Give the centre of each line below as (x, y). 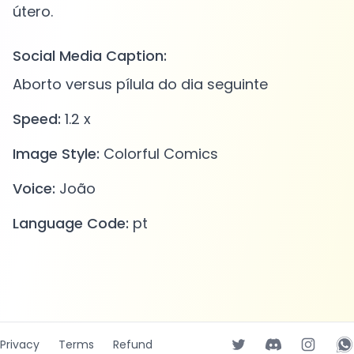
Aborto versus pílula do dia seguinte (140, 85)
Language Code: (71, 224)
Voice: (34, 189)
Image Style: (56, 154)
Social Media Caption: (90, 56)
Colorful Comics (159, 154)
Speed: (37, 119)
